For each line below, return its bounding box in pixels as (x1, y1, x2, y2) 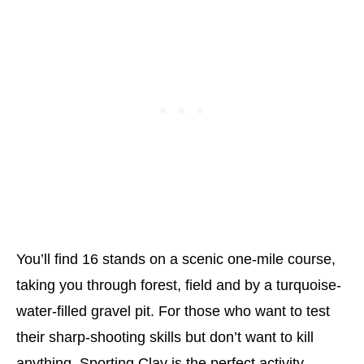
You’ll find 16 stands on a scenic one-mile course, (16, 250, 336, 267)
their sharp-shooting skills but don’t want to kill (16, 328, 314, 345)
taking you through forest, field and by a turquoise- (16, 276, 341, 293)
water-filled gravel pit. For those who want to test (16, 302, 330, 319)
